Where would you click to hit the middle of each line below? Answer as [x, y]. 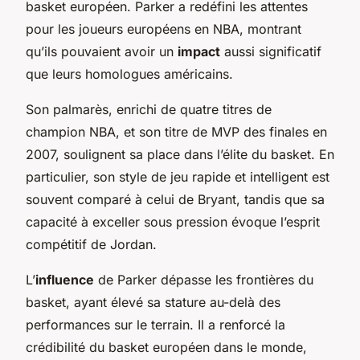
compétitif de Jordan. [91, 244]
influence [65, 279]
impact [199, 51]
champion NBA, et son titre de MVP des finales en [176, 131]
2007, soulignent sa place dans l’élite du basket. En [180, 154]
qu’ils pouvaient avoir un [102, 51]
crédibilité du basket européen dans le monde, [166, 347]
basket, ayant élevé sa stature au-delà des [153, 302]
